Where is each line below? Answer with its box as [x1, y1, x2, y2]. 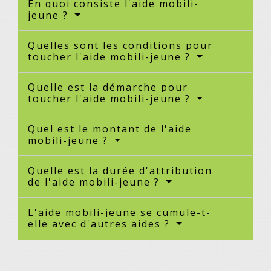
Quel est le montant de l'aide [28, 122, 192, 136]
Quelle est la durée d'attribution [28, 164, 212, 178]
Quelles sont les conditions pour [28, 39, 213, 53]
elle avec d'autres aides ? [28, 217, 174, 231]
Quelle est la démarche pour [28, 80, 188, 94]
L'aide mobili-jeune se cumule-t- [28, 206, 211, 220]
